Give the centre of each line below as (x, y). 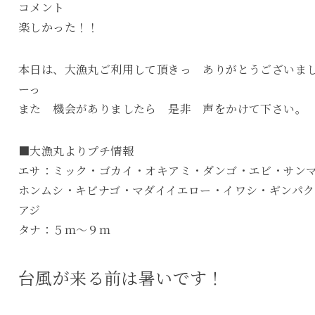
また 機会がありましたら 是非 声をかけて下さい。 (162, 109)
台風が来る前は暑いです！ (121, 277)
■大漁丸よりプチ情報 (76, 151)
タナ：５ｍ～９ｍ (64, 230)
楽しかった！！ (58, 27)
